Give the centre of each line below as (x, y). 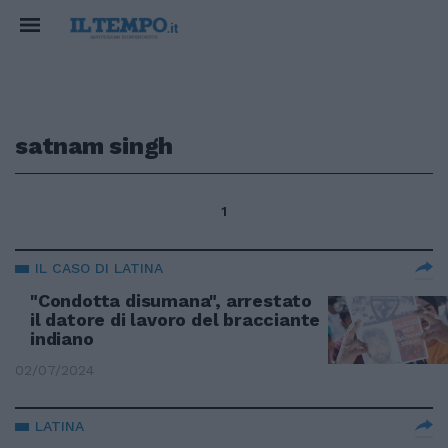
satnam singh (94, 146)
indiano (62, 338)
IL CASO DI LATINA (99, 268)
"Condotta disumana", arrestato (171, 300)
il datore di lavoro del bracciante (175, 319)
